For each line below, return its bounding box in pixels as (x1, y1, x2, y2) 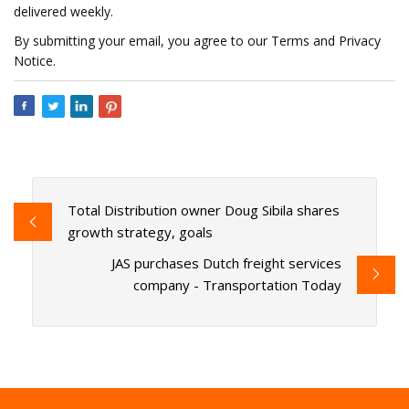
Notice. (14, 52, 56, 69)
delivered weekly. (14, 3, 113, 20)
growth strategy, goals (67, 223, 213, 242)
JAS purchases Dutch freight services (111, 254, 342, 273)
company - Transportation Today (133, 276, 342, 295)
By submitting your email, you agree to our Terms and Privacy (14, 32, 381, 49)
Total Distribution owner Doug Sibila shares (67, 201, 340, 220)
